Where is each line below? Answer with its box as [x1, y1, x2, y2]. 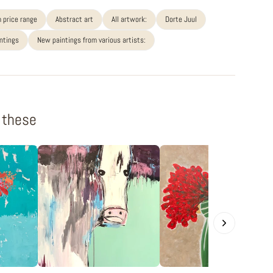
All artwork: [112, 14, 147, 25]
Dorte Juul [165, 14, 197, 25]
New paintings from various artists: [37, 35, 146, 46]
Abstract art [55, 14, 93, 25]
